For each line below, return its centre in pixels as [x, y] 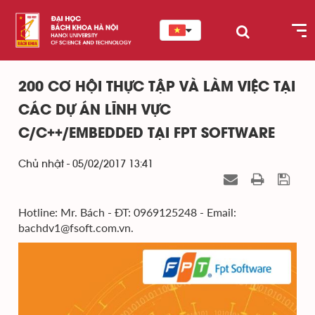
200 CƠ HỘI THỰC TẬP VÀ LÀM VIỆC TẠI [157, 88]
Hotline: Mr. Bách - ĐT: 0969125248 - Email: [127, 212]
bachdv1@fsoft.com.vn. [76, 227]
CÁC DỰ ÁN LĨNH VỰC [95, 111]
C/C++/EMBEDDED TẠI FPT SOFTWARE [147, 134]
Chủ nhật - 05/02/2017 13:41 [86, 164]
